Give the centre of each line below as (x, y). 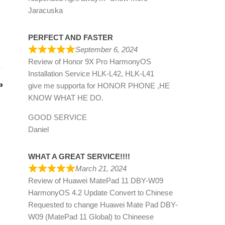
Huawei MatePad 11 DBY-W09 (113, 180)
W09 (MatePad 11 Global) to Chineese (91, 216)
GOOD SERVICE (58, 117)
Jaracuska (45, 10)
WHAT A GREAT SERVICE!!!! (79, 156)
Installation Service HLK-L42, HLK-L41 (91, 73)
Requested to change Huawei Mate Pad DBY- (103, 204)
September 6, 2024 (106, 49)
